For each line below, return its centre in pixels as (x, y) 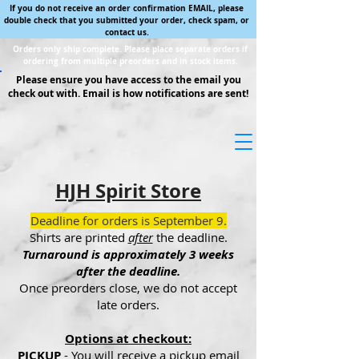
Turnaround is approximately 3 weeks (128, 254)
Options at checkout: (128, 338)
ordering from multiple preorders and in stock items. (130, 61)
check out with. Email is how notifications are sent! (128, 93)
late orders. (128, 304)
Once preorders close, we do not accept (128, 287)
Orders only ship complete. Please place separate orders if (130, 49)
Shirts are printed (79, 237)
